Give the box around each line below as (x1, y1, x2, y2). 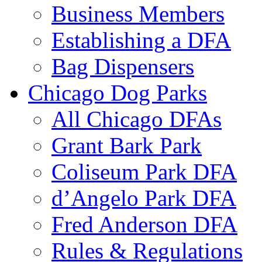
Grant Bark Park (51, 132, 202, 158)
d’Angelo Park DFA (51, 185, 236, 211)
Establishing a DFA (51, 27, 231, 53)
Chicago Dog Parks (28, 80, 207, 105)
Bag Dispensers (51, 53, 194, 79)
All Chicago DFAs (51, 106, 222, 132)
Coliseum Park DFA (51, 158, 237, 184)
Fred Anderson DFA (51, 211, 237, 237)
